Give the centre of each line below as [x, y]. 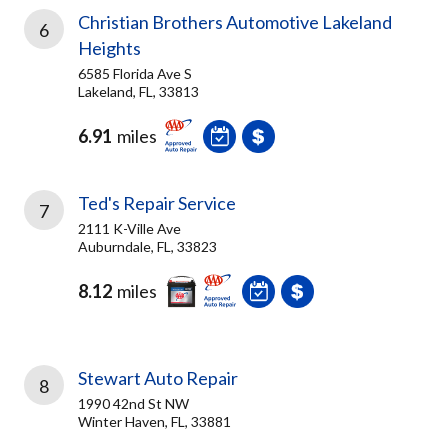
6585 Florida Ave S [135, 73]
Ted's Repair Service [157, 203]
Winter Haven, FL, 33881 [154, 421]
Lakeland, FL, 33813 [138, 91]
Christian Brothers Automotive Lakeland [235, 22]
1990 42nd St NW [133, 403]
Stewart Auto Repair [158, 378]
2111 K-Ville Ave [129, 228]
